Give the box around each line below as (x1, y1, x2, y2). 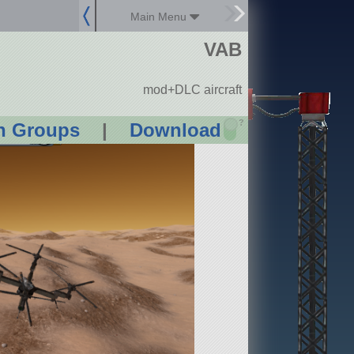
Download (129, 119, 221, 141)
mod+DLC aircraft (142, 83, 242, 97)
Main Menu (130, 10, 190, 23)
